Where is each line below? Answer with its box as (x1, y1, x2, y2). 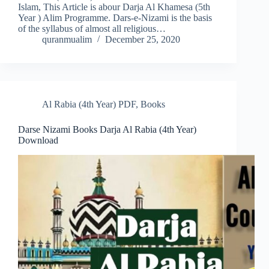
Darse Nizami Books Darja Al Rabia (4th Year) (18, 124, 196, 135)
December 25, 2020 (105, 34, 180, 45)
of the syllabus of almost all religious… (18, 23, 166, 34)
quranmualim (42, 34, 92, 45)
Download (18, 135, 58, 146)
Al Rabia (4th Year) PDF (42, 99, 136, 110)
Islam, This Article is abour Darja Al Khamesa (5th (18, 2, 210, 13)
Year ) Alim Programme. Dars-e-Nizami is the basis (18, 13, 212, 23)
